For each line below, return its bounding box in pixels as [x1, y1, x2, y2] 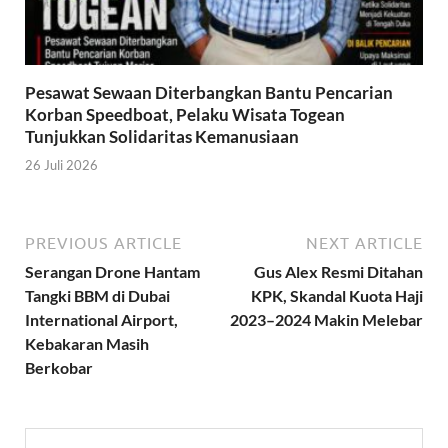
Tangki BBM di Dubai [25, 286, 170, 306]
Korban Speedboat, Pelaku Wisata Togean [25, 103, 345, 125]
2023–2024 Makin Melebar [230, 310, 423, 330]
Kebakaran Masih [25, 334, 149, 354]
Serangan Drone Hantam [25, 262, 200, 282]
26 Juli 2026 [25, 157, 98, 174]
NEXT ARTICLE [306, 234, 423, 253]
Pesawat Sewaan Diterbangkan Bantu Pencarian [25, 81, 393, 103]
